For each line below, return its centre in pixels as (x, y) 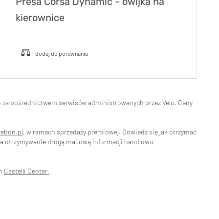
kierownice (40, 17)
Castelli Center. (27, 171)
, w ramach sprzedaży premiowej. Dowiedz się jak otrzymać (110, 131)
